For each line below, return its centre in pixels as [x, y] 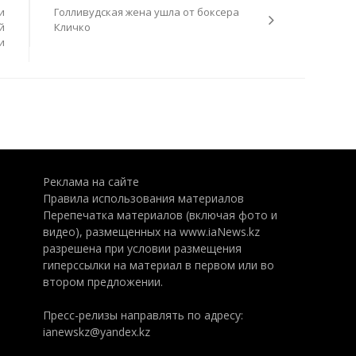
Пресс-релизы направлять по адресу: [143, 315]
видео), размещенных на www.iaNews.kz [151, 232]
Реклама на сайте [91, 182]
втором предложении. [103, 282]
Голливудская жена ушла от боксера [146, 12]
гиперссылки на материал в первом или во [158, 265]
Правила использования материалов [143, 198]
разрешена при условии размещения [142, 248]
